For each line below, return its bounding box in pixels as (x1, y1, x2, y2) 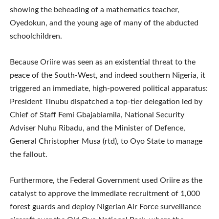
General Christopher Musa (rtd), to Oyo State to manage (10, 137, 202, 145)
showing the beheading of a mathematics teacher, (10, 5, 179, 14)
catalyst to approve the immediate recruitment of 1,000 (10, 189, 200, 197)
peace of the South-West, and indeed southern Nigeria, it (10, 71, 205, 79)
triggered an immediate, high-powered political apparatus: (10, 84, 208, 92)
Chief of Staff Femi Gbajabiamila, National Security (10, 110, 184, 119)
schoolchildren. (10, 32, 62, 40)
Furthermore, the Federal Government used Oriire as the (10, 176, 202, 184)
